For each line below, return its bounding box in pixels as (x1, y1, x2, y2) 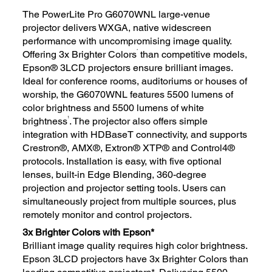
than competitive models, (138, 48, 248, 60)
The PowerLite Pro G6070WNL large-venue (22, 8, 211, 20)
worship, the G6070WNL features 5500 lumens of (22, 88, 234, 100)
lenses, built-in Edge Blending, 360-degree (22, 168, 207, 180)
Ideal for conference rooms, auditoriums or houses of (22, 75, 248, 87)
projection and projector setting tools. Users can (22, 182, 226, 194)
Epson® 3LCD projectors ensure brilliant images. (22, 61, 233, 73)
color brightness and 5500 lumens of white (22, 101, 205, 114)
